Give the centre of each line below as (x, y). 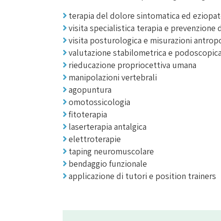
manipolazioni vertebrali (112, 77)
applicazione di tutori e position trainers (142, 176)
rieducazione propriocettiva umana (132, 65)
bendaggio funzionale (108, 164)
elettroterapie (94, 139)
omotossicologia (99, 102)
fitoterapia (88, 114)
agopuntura (90, 90)
